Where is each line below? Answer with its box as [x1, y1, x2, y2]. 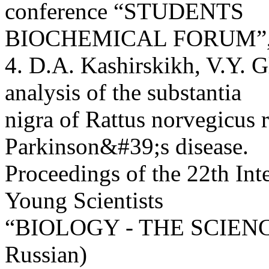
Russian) [5, 241, 87, 267]
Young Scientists [5, 187, 163, 213]
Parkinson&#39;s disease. [5, 133, 249, 159]
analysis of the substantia [5, 79, 241, 105]
